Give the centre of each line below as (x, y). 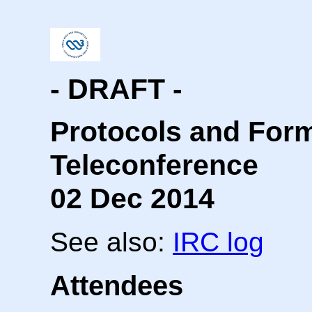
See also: (111, 242)
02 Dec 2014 (132, 198)
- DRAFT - (116, 89)
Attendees (117, 285)
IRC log (218, 242)
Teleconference (154, 165)
